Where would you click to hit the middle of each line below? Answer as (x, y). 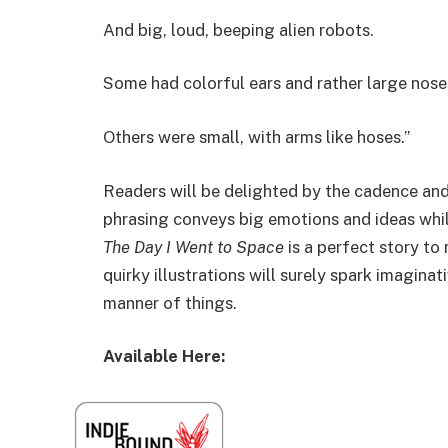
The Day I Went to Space (193, 246)
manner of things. (170, 302)
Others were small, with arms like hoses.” (256, 137)
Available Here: (164, 356)
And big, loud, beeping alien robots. (238, 29)
